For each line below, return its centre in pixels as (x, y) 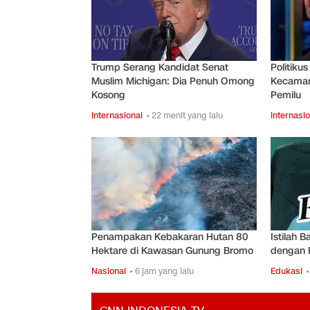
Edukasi (286, 271)
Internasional (117, 116)
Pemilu (285, 95)
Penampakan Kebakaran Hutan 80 (170, 237)
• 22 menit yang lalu (184, 116)
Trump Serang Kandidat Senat (160, 68)
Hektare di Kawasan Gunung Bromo (172, 250)
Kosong (108, 95)
